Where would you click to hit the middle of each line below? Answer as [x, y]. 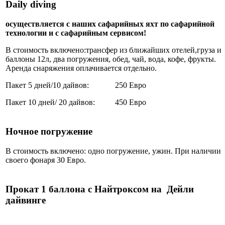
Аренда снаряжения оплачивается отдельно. [81, 68]
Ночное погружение [50, 132]
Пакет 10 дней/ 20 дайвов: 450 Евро [76, 102]
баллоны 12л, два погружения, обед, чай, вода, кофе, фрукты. [111, 59]
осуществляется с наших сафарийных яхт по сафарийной [110, 24]
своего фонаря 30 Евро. [46, 160]
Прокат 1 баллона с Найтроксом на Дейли [100, 189]
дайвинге [26, 200]
